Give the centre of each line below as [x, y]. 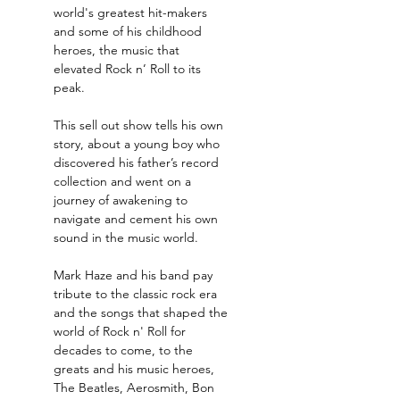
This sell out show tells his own [140, 125]
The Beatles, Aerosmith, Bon [136, 387]
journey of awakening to [122, 200]
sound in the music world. [126, 237]
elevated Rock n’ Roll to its [129, 69]
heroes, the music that [118, 50]
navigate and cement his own [137, 219]
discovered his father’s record [138, 162]
